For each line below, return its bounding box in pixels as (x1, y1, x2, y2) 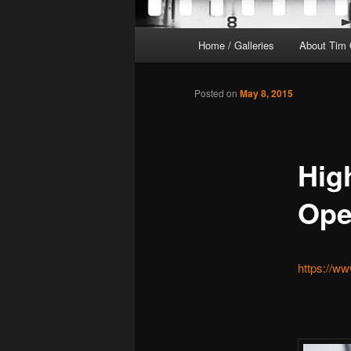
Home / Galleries (198, 38, 275, 53)
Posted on (194, 86, 240, 100)
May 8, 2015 (240, 86, 293, 101)
